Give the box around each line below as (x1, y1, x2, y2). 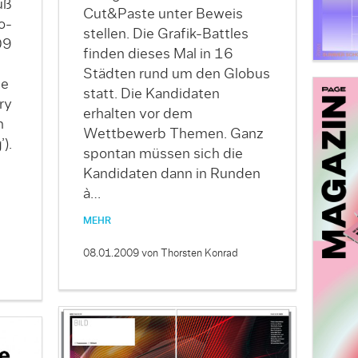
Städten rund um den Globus (82, 66, 270, 82)
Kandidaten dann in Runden (82, 166, 261, 181)
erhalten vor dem (82, 106, 193, 121)
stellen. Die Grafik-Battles (82, 26, 249, 42)
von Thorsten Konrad (141, 248, 238, 259)
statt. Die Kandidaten (82, 86, 220, 101)
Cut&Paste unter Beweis (82, 6, 243, 22)
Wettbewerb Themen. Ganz (82, 126, 264, 141)
